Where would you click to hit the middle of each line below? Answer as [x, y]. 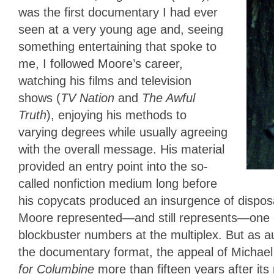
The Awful [168, 98]
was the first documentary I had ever [118, 12]
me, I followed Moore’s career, [101, 63]
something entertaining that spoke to [117, 46]
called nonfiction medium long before [118, 183]
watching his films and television [105, 80]
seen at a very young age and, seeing [121, 29]
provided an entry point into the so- [113, 166]
